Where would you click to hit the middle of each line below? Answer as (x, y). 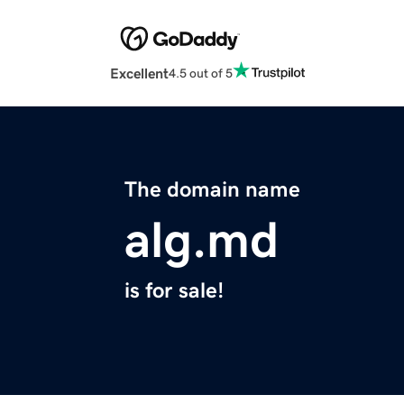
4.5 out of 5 (201, 73)
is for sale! (174, 291)
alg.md (202, 240)
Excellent (139, 73)
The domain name (212, 190)
